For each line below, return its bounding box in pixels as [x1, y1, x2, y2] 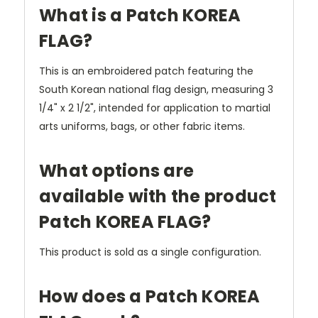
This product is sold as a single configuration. [39, 244, 261, 259]
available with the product [39, 184, 277, 208]
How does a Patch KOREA [39, 284, 261, 308]
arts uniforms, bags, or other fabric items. [39, 119, 245, 133]
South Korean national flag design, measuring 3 [39, 82, 273, 97]
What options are [39, 158, 194, 182]
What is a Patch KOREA [39, 3, 241, 27]
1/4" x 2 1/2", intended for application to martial [39, 100, 270, 115]
